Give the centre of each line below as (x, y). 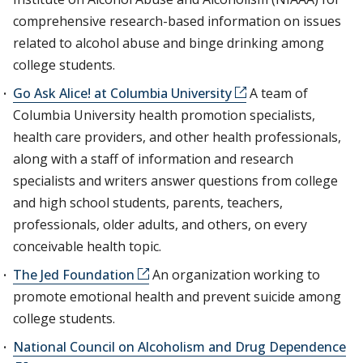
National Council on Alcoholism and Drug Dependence (179, 347)
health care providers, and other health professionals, (177, 137)
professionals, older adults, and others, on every (160, 224)
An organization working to (235, 275)
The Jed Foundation (74, 275)
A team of (277, 93)
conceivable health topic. (87, 246)
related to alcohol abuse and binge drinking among (169, 43)
